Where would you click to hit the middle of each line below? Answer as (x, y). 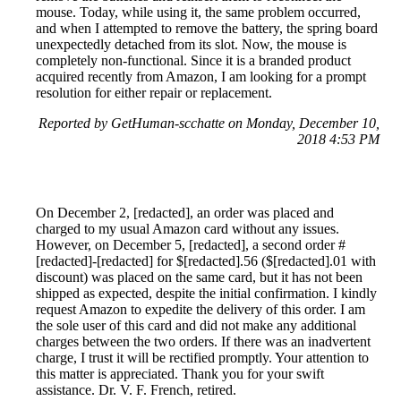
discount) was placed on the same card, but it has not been (199, 277)
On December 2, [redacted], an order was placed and (185, 212)
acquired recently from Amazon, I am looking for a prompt (201, 76)
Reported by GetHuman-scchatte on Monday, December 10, (209, 123)
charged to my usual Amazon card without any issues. (188, 228)
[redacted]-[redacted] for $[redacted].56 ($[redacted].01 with (206, 260)
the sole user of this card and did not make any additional (196, 325)
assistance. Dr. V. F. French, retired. (136, 389)
